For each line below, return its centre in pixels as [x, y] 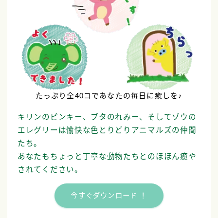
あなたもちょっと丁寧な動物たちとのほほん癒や [107, 157]
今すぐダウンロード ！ [109, 195]
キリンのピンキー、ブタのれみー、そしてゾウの [107, 117]
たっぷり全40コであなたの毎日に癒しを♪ [109, 96]
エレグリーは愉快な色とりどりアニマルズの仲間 [107, 130]
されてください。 [50, 170]
